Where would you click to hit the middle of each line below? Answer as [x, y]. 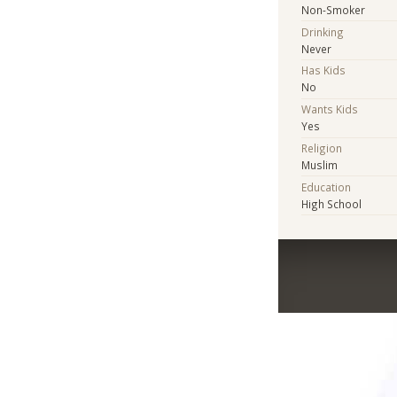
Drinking [323, 31]
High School [332, 203]
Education [327, 187]
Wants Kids [330, 109]
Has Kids [324, 70]
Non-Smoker [334, 9]
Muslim [320, 164]
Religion [322, 148]
